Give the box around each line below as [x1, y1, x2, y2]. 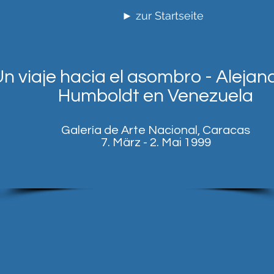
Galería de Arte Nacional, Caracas [61, 124, 250, 136]
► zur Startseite [121, 9, 204, 22]
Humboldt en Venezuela [58, 86, 253, 105]
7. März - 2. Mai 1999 [100, 136, 211, 149]
